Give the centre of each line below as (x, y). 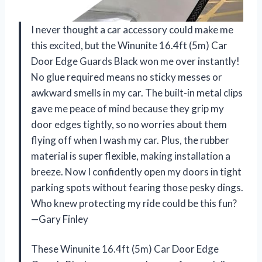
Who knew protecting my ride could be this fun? (134, 203)
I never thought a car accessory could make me (132, 29)
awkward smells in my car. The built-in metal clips (137, 92)
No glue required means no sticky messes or (127, 77)
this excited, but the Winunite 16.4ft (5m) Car (129, 45)
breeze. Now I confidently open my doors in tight (136, 171)
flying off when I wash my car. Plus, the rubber (130, 140)
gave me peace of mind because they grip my (127, 108)
